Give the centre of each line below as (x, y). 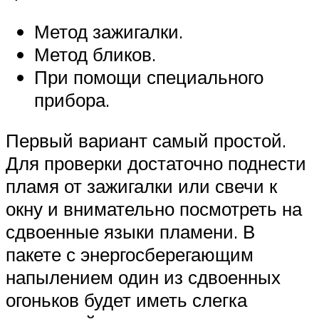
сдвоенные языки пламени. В (130, 232)
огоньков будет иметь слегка (126, 300)
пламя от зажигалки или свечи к (141, 186)
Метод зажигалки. (109, 31)
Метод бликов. (95, 54)
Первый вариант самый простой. (146, 141)
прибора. (72, 99)
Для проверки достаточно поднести (156, 163)
